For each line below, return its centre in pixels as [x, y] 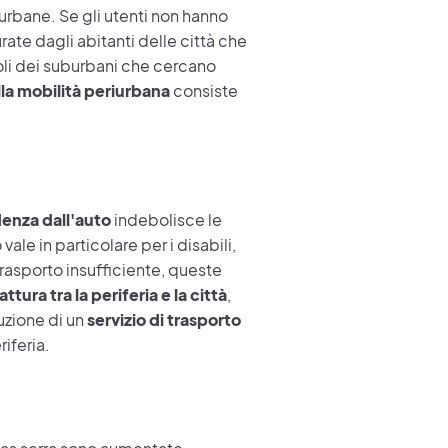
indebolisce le [166, 219]
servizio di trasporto [163, 319]
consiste [203, 90]
